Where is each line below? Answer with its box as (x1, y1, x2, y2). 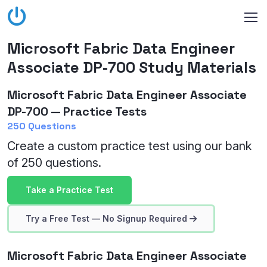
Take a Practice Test (26, 185, 113, 195)
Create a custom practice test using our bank (7, 139, 252, 153)
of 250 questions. (7, 156, 101, 170)
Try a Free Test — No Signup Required (26, 213, 187, 223)
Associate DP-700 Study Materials (7, 58, 256, 77)
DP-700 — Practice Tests (7, 104, 147, 119)
